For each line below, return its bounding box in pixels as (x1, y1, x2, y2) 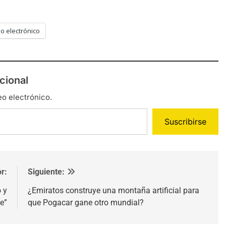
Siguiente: (27, 166, 65, 177)
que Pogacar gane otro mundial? (27, 197, 144, 207)
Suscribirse (164, 116, 207, 127)
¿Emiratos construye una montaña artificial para (27, 185, 199, 195)
